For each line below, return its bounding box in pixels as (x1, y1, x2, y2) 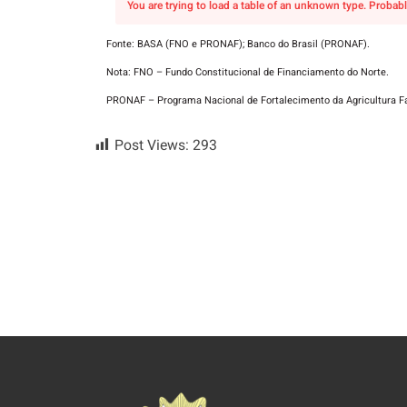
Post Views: (114, 135, 189, 157)
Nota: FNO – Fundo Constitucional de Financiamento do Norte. (106, 64, 389, 80)
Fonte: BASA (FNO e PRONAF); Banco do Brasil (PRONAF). (106, 35, 370, 52)
